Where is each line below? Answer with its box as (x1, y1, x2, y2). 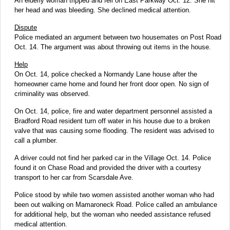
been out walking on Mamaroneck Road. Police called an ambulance (14, 200, 217, 208)
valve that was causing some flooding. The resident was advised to (14, 126, 214, 135)
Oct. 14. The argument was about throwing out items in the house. (14, 43, 211, 51)
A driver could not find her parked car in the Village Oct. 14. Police (14, 154, 211, 162)
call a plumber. (14, 136, 57, 144)
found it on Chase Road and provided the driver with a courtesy (14, 163, 201, 171)
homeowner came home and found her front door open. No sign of (14, 80, 209, 88)
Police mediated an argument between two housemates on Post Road (14, 33, 221, 41)
